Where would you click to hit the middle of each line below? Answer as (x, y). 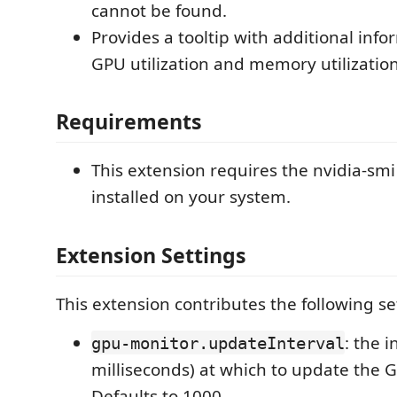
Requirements (129, 121)
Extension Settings (151, 255)
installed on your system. (191, 197)
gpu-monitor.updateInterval (218, 343)
